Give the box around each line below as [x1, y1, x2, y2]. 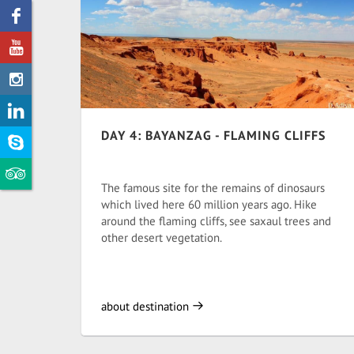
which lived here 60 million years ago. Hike [101, 197, 317, 212]
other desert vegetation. [101, 230, 222, 245]
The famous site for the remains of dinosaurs [101, 180, 325, 195]
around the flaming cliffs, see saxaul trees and [101, 213, 331, 228]
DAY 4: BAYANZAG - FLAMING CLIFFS [101, 127, 326, 143]
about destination [101, 299, 192, 314]
